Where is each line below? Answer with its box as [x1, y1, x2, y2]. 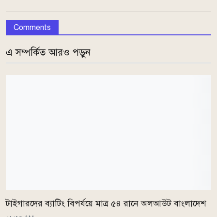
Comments [14, 22, 51, 32]
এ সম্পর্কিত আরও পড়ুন [6, 46, 91, 59]
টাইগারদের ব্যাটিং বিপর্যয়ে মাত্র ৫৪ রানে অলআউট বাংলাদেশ [6, 198, 206, 209]
